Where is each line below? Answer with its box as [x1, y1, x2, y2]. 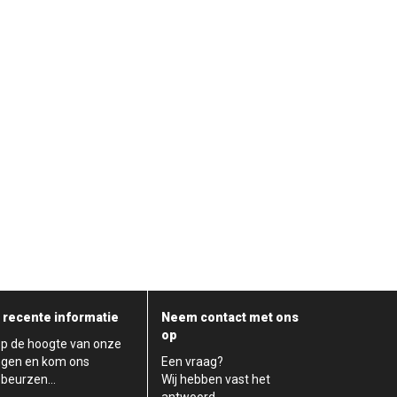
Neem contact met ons [161, 309, 299, 324]
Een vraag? [161, 354, 223, 369]
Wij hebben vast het [161, 371, 270, 386]
